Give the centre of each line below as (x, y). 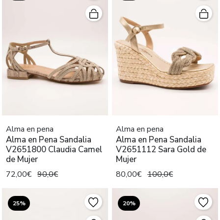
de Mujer (22, 160)
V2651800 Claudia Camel (54, 150)
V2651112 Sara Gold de (161, 150)
